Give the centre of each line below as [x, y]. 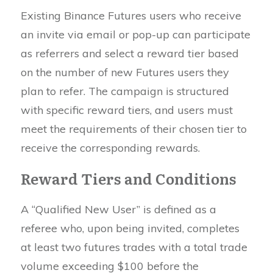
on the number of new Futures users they [125, 72]
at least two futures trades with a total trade [134, 247]
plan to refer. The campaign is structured [125, 91]
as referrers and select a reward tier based [130, 53]
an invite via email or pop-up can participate [136, 34]
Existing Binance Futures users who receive [131, 15]
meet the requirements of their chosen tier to [134, 129]
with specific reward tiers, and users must [127, 110]
